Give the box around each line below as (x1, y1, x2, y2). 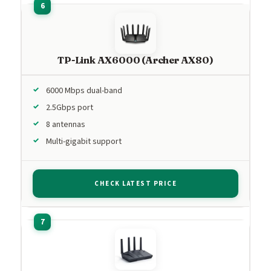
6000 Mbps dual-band (46, 84, 122, 97)
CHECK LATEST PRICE (94, 178, 177, 188)
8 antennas (46, 118, 85, 131)
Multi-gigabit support (46, 135, 122, 148)
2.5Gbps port (46, 101, 93, 114)
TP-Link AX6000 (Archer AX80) (57, 53, 214, 66)
